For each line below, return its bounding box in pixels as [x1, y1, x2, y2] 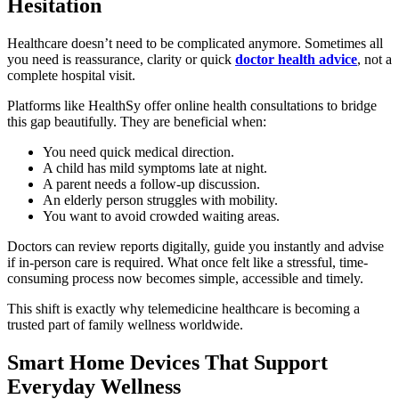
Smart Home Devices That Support [7, 351, 328, 375]
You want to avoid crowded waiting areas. [43, 208, 280, 224]
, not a [357, 52, 392, 68]
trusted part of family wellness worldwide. [7, 317, 243, 333]
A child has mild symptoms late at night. [43, 160, 267, 176]
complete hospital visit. [7, 68, 135, 84]
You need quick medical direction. [43, 144, 234, 160]
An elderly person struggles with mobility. [43, 192, 278, 208]
